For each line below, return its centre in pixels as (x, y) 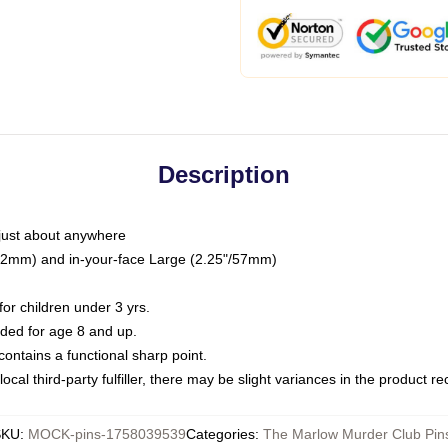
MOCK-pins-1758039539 (107, 434)
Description (224, 174)
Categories (220, 434)
